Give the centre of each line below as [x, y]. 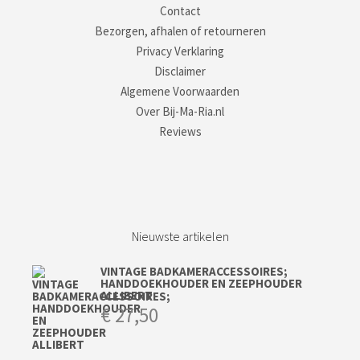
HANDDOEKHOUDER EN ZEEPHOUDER [201, 284]
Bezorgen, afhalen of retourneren [180, 31]
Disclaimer [180, 72]
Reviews [180, 132]
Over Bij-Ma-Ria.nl [180, 112]
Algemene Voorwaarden [180, 92]
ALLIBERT [127, 296]
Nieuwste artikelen [180, 237]
